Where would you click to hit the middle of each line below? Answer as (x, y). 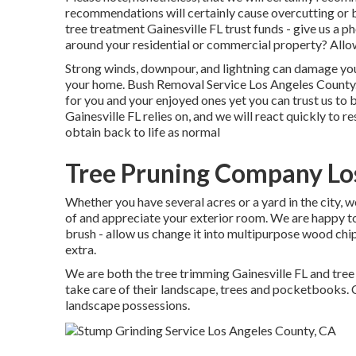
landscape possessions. (128, 305)
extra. (81, 249)
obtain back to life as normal (143, 132)
